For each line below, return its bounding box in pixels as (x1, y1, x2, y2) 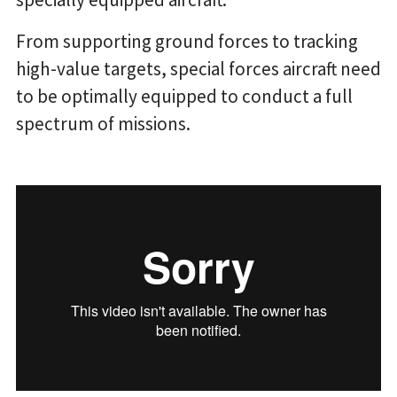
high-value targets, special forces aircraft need (16, 57, 381, 82)
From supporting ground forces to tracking (16, 29, 358, 54)
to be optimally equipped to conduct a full (16, 84, 353, 109)
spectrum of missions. (16, 112, 191, 136)
